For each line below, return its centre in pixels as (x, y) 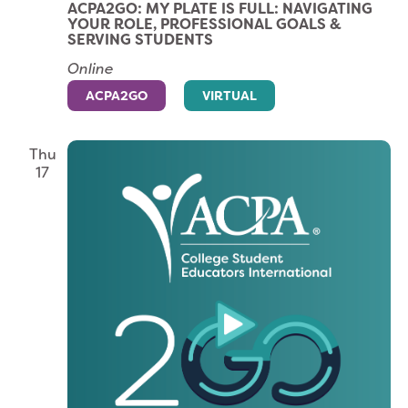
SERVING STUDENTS (140, 40)
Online (90, 69)
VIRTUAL (229, 96)
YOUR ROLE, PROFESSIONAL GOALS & (204, 25)
